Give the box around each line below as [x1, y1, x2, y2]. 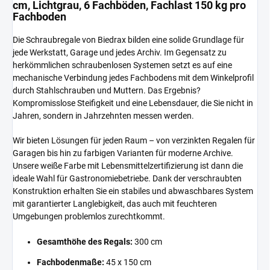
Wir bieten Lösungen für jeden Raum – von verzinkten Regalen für [13, 135, 255, 145]
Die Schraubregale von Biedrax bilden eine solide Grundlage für [13, 34, 244, 45]
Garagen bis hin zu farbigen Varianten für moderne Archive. [13, 148, 233, 158]
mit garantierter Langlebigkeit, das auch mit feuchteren [13, 198, 217, 209]
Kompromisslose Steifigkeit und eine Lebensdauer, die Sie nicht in [13, 98, 253, 108]
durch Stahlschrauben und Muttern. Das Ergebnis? [13, 85, 201, 95]
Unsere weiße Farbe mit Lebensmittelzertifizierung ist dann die [13, 160, 243, 171]
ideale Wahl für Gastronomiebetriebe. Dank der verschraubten [13, 173, 242, 183]
